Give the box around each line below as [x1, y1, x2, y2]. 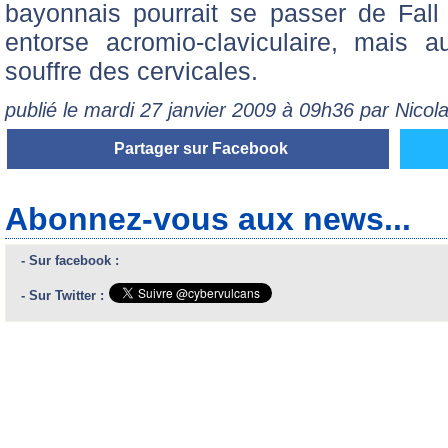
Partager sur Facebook [113, 139, 288, 157]
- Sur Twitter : [21, 287, 104, 303]
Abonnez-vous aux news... [5, 200, 411, 237]
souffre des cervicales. [5, 56, 258, 85]
